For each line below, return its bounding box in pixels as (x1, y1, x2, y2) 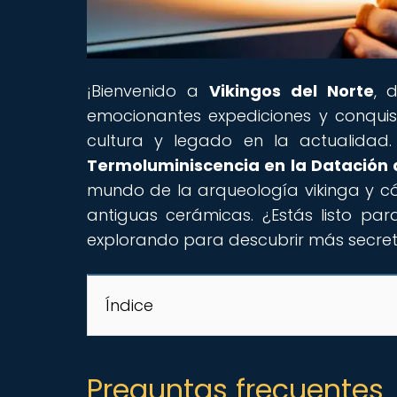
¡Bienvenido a (87, 79, 209, 102)
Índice (105, 293, 153, 316)
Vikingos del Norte (208, 79, 374, 102)
